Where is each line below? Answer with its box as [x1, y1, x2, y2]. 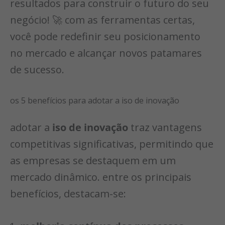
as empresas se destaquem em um [10, 153, 176, 167]
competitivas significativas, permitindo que [10, 137, 213, 151]
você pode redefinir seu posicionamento [10, 29, 200, 43]
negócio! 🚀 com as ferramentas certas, [10, 13, 195, 27]
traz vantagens [128, 120, 202, 134]
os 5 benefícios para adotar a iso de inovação [10, 94, 179, 106]
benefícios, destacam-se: [10, 186, 126, 200]
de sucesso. [10, 62, 64, 76]
